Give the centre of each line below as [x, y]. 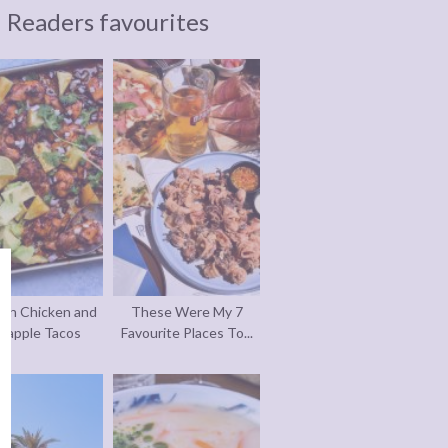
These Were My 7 [186, 312]
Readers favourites [108, 22]
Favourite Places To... [186, 333]
